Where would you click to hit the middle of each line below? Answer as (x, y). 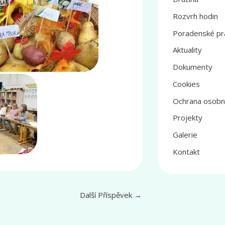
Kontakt (186, 151)
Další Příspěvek (107, 195)
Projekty (188, 118)
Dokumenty (193, 67)
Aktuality (187, 50)
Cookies (186, 84)
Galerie (185, 135)
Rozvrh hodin (195, 16)
